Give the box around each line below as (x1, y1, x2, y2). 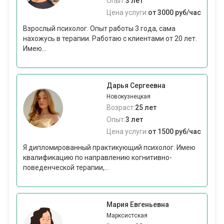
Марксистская (106, 212, 147, 219)
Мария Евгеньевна (106, 200, 169, 209)
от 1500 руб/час (148, 127, 201, 136)
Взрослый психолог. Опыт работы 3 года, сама (23, 24, 175, 33)
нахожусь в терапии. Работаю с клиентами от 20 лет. (23, 34, 197, 43)
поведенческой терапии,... (23, 163, 109, 172)
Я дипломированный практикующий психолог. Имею (23, 143, 195, 152)
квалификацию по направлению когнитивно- (23, 153, 172, 162)
